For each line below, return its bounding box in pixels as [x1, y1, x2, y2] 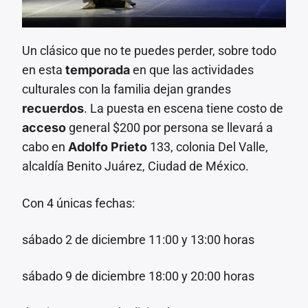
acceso [22, 120, 67, 135]
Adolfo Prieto [68, 140, 148, 155]
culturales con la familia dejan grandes [22, 82, 232, 97]
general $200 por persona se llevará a [66, 120, 274, 135]
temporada [65, 63, 131, 78]
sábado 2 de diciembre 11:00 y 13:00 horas [22, 232, 255, 247]
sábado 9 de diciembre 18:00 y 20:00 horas [22, 268, 255, 283]
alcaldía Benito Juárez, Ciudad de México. [22, 159, 250, 174]
